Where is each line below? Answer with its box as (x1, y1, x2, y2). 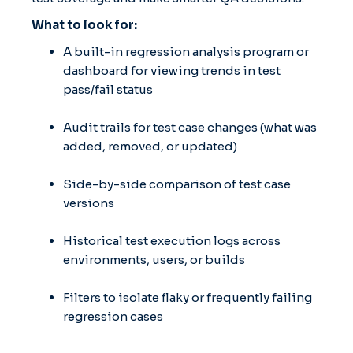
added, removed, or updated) (63, 138, 237, 154)
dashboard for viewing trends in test (63, 62, 281, 78)
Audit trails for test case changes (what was (63, 119, 317, 135)
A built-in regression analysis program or (63, 43, 309, 59)
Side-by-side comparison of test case (63, 176, 291, 191)
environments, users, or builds (63, 251, 245, 267)
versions (63, 195, 114, 210)
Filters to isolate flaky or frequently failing (63, 289, 312, 305)
